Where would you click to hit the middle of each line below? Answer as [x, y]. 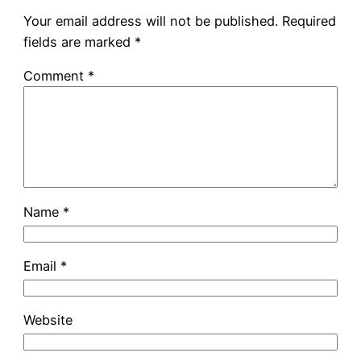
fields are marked [79, 42]
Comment [55, 76]
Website [48, 320]
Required [309, 21]
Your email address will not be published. [150, 21]
